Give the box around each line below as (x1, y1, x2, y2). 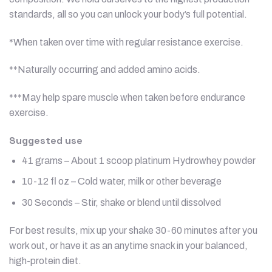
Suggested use (9, 134, 83, 147)
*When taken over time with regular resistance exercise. (9, 36, 243, 47)
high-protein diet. (9, 255, 81, 266)
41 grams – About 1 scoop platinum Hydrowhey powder (21, 155, 256, 166)
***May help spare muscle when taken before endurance (9, 92, 245, 103)
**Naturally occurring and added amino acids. (9, 64, 200, 75)
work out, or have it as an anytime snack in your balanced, (9, 240, 248, 251)
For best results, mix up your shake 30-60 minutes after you (9, 225, 257, 236)
